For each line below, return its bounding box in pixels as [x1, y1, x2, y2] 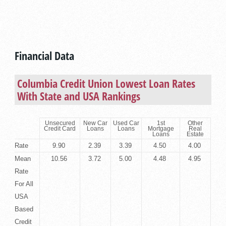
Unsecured [44, 119, 75, 126]
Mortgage [147, 125, 174, 132]
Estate [187, 130, 204, 137]
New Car [83, 119, 108, 126]
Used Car [113, 119, 140, 126]
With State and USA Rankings [17, 88, 141, 103]
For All [15, 180, 34, 188]
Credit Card [44, 125, 76, 132]
